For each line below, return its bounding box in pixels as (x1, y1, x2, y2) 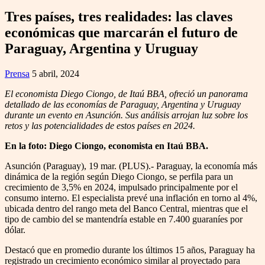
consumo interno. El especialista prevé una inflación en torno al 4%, (5, 193, 257, 203)
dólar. (5, 225, 28, 235)
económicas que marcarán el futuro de (5, 25, 238, 41)
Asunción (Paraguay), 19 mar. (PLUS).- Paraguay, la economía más (5, 161, 257, 171)
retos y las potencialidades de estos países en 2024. (5, 121, 195, 131)
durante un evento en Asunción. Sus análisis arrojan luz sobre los (5, 110, 248, 120)
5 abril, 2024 (32, 69, 79, 79)
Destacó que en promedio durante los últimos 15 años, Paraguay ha (5, 245, 255, 255)
